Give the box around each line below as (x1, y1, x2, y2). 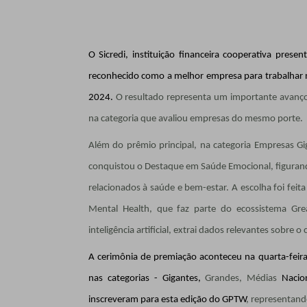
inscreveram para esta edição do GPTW (88, 294, 246, 305)
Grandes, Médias (200, 273, 278, 284)
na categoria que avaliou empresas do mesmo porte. (88, 113, 303, 124)
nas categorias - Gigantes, (88, 273, 201, 284)
